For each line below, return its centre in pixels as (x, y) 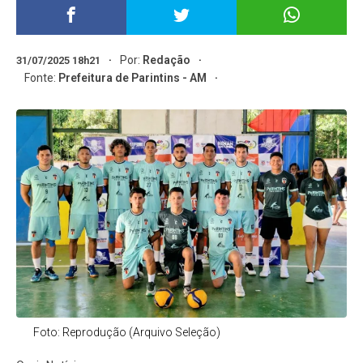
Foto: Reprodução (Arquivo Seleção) (126, 333)
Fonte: (42, 78)
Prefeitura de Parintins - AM (133, 78)
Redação (167, 60)
